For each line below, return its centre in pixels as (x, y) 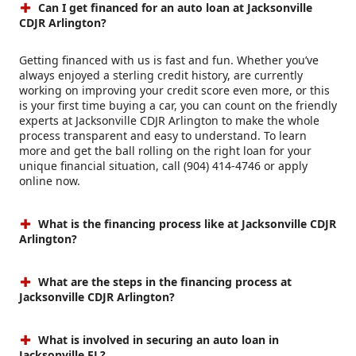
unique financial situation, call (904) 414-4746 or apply (163, 166)
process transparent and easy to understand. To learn (163, 136)
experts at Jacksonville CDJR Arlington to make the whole (169, 121)
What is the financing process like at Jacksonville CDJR (186, 224)
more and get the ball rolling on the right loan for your (165, 151)
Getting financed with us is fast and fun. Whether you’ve (169, 60)
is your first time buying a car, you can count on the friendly (178, 106)
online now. (51, 181)
